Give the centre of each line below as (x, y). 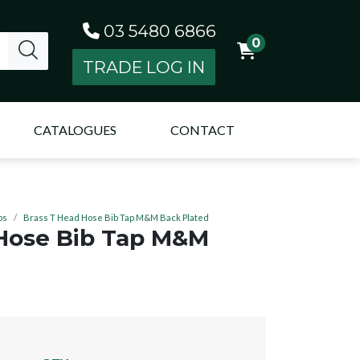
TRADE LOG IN (144, 67)
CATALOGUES (75, 130)
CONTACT (202, 130)
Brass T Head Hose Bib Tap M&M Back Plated (116, 217)
